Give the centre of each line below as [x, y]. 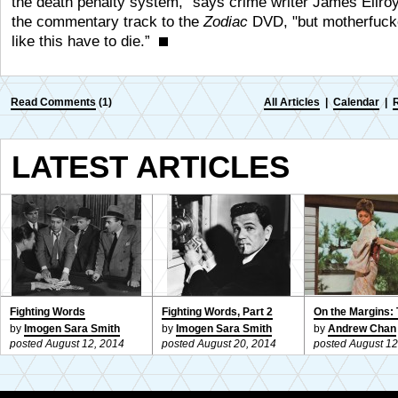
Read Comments [53, 102]
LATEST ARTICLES [151, 167]
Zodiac [226, 22]
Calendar [356, 102]
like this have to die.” [85, 41]
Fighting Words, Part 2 [217, 312]
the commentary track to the [107, 22]
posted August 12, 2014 [67, 344]
